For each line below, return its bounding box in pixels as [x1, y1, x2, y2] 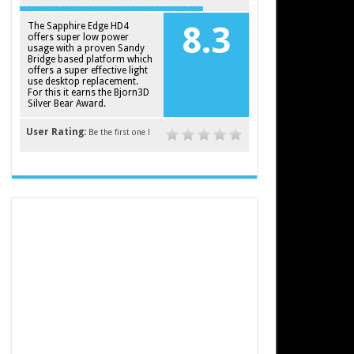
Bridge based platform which [27, 54, 153, 65]
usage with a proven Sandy [27, 43, 145, 54]
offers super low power [27, 32, 129, 43]
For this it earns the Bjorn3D [27, 87, 149, 98]
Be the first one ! [88, 128, 150, 137]
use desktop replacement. [27, 76, 138, 87]
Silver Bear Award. [27, 98, 106, 109]
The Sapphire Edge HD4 [27, 21, 129, 32]
